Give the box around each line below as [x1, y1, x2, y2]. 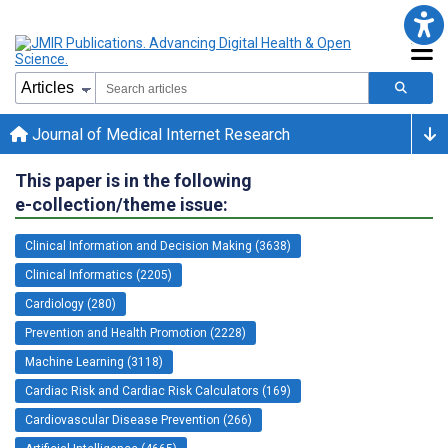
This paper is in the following [15, 169, 252, 191]
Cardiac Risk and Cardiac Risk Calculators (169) [25, 383, 291, 398]
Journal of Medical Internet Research [28, 124, 290, 144]
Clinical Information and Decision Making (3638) [25, 238, 291, 253]
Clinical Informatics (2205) [25, 267, 172, 282]
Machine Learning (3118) [25, 354, 163, 369]
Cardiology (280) [25, 296, 116, 311]
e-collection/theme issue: [15, 193, 228, 215]
